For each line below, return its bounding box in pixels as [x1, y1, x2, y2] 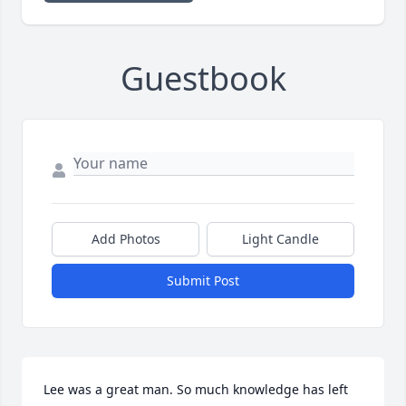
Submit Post [167, 272, 239, 290]
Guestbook [120, 56, 286, 101]
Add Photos [91, 230, 160, 248]
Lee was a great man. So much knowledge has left [43, 381, 348, 399]
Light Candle [242, 230, 319, 248]
